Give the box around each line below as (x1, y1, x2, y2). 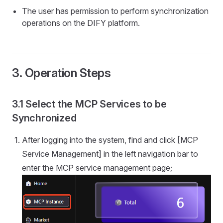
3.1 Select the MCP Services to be (12, 98, 167, 110)
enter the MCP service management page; (22, 163, 172, 173)
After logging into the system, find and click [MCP (22, 135, 198, 145)
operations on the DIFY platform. (22, 18, 140, 28)
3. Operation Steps (12, 66, 111, 80)
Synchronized (12, 112, 77, 124)
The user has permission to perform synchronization (22, 6, 209, 16)
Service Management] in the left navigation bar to (22, 149, 198, 159)
